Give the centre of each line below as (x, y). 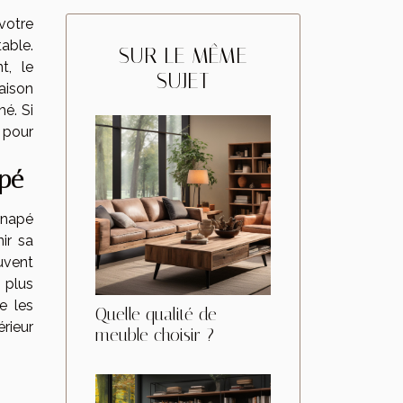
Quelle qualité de (156, 314)
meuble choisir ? (155, 335)
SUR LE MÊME (183, 55)
